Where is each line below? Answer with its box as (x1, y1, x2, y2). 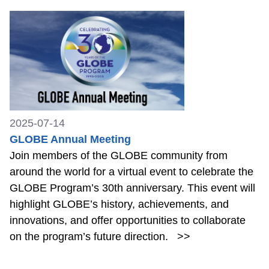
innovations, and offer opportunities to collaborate (10, 214, 246, 227)
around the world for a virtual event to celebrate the (10, 166, 253, 178)
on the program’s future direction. (10, 231, 174, 243)
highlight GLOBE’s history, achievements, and (10, 198, 229, 211)
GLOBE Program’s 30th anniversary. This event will (10, 182, 255, 195)
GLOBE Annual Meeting (10, 133, 131, 146)
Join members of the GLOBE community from (10, 150, 228, 162)
